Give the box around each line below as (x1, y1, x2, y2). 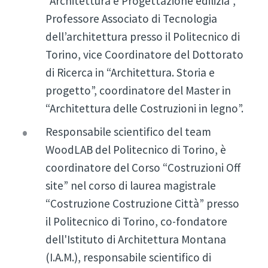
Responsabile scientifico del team (45, 124, 211, 139)
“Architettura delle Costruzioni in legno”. (45, 100, 243, 115)
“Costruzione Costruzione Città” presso (45, 196, 239, 211)
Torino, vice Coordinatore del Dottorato (45, 47, 243, 62)
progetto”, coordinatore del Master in (45, 83, 231, 98)
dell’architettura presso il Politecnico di (45, 29, 240, 44)
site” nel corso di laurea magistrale (45, 178, 216, 193)
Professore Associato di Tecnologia (45, 11, 217, 26)
